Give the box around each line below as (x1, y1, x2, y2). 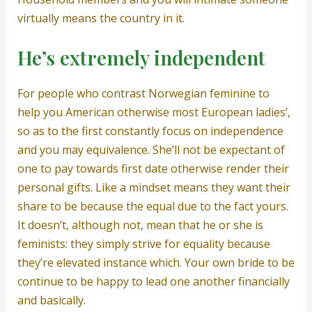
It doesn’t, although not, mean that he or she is (17, 217, 263, 233)
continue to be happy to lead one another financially (17, 274, 290, 290)
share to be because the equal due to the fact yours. (17, 198, 288, 214)
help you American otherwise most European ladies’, (17, 104, 290, 120)
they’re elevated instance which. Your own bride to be (17, 255, 295, 271)
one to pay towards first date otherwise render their (17, 161, 289, 177)
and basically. (17, 292, 86, 309)
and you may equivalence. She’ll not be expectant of (17, 142, 285, 158)
